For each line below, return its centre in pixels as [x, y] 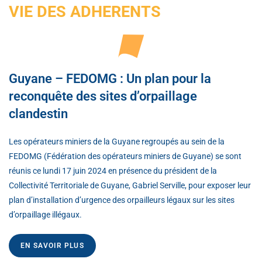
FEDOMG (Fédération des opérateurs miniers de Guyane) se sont [125, 156]
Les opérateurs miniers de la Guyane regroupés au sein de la [117, 141]
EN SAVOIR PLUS [52, 245]
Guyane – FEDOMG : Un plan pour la [110, 78]
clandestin [38, 113]
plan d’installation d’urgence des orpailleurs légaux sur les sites [122, 200]
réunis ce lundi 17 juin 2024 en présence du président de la [113, 170]
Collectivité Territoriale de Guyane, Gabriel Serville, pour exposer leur [130, 185]
